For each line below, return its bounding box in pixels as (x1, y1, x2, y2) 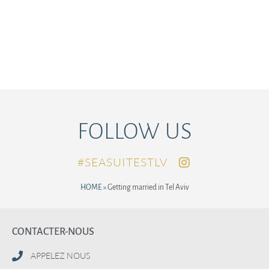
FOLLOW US (77, 119, 192, 144)
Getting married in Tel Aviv (107, 183, 189, 192)
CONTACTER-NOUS (11, 226, 94, 237)
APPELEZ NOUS (31, 250, 91, 261)
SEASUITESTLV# (85, 155, 168, 169)
